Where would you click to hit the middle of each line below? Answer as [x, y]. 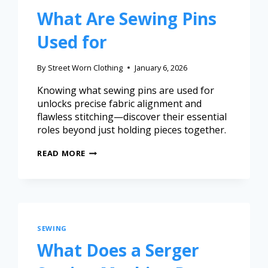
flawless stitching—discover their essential [132, 117]
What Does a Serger [118, 250]
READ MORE [62, 153]
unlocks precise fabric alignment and [120, 104]
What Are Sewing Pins [127, 18]
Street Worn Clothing [85, 68]
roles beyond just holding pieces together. [132, 130]
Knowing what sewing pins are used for [126, 91]
